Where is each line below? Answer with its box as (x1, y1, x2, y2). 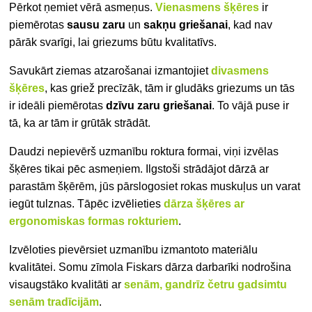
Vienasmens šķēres (155, 1, 260, 14)
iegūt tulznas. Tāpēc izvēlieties (9, 198, 164, 210)
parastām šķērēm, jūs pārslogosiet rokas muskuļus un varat (9, 180, 301, 193)
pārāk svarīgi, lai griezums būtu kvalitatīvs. (9, 36, 217, 49)
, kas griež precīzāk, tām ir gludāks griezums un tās (45, 82, 295, 95)
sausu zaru (64, 19, 126, 31)
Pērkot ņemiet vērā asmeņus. (9, 1, 156, 14)
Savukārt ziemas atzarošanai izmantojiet (9, 65, 212, 77)
